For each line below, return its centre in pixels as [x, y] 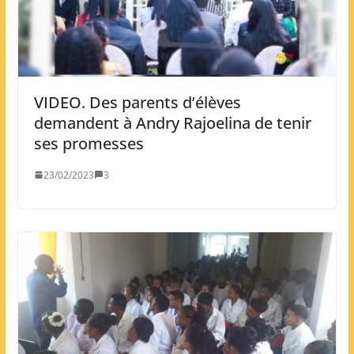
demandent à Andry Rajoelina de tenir [172, 122]
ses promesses [88, 143]
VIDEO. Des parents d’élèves [137, 102]
